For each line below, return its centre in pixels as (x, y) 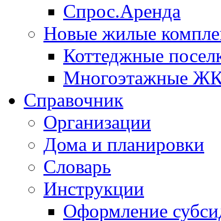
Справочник (74, 100)
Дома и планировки (124, 145)
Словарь (77, 167)
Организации (97, 122)
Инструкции (94, 189)
